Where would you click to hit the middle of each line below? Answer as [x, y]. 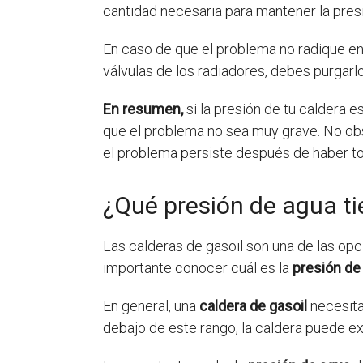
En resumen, [143, 109]
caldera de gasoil [253, 306]
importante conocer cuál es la [198, 268]
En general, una [151, 306]
